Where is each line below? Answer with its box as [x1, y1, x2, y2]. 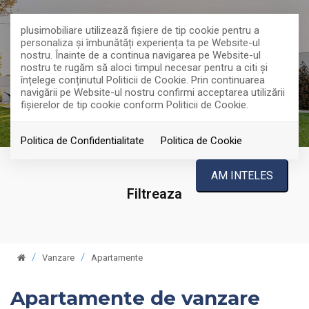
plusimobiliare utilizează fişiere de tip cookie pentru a [21, 24, 259, 37]
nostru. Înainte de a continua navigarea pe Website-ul [21, 49, 261, 61]
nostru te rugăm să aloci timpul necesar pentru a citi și [21, 61, 268, 74]
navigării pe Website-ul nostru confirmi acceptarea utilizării [21, 86, 285, 99]
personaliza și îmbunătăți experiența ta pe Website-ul [21, 37, 260, 49]
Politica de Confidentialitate [21, 134, 144, 147]
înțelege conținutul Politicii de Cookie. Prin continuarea [21, 74, 265, 86]
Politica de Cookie [161, 134, 242, 147]
